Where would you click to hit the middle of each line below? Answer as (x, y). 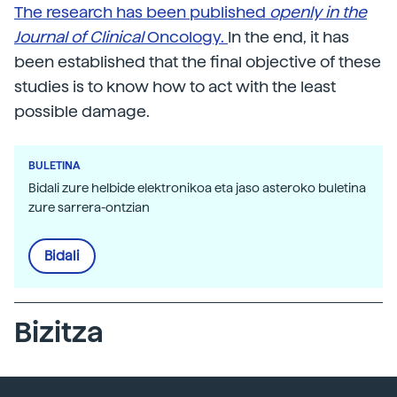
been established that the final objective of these (198, 61)
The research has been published (142, 12)
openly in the (318, 12)
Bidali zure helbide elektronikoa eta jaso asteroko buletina (197, 187)
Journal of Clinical (79, 36)
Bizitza (59, 332)
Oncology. (186, 36)
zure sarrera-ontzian (89, 207)
